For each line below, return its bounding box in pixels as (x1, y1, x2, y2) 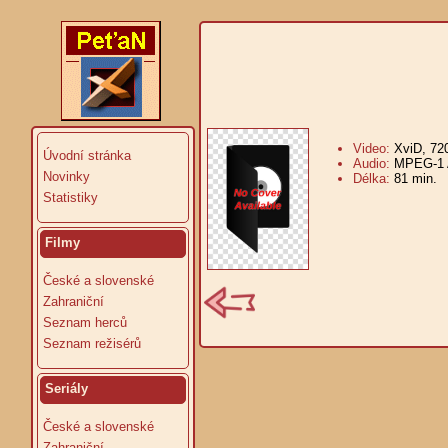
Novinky (43, 169, 90, 184)
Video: (353, 141, 394, 156)
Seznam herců (43, 315, 127, 330)
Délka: (353, 171, 394, 186)
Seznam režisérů (43, 336, 141, 351)
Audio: (353, 156, 394, 171)
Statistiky (43, 190, 98, 205)
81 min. (394, 171, 437, 186)
